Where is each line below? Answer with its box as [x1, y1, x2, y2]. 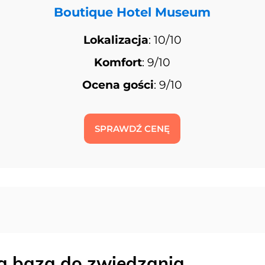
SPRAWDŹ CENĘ [95, 122, 170, 134]
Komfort [94, 56, 143, 70]
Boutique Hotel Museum [54, 5, 211, 20]
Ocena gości [82, 78, 154, 92]
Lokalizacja [83, 33, 148, 47]
